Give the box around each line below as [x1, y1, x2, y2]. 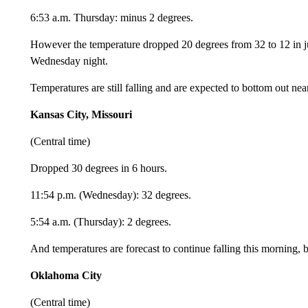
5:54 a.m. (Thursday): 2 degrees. [30, 216, 171, 228]
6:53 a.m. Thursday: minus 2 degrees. [30, 12, 193, 23]
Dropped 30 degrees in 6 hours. [30, 162, 167, 174]
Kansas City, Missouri [30, 109, 132, 120]
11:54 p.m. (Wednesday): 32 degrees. [30, 189, 191, 201]
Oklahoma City [30, 269, 102, 281]
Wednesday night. [30, 55, 108, 67]
